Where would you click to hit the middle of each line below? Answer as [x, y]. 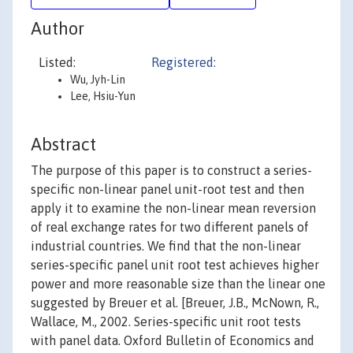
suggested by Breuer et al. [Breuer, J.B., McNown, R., [175, 303]
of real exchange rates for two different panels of [170, 227]
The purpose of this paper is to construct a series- [171, 171]
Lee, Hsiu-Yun [103, 96]
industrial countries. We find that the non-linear [166, 246]
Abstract [63, 145]
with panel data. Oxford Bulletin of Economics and [173, 341]
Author [58, 28]
